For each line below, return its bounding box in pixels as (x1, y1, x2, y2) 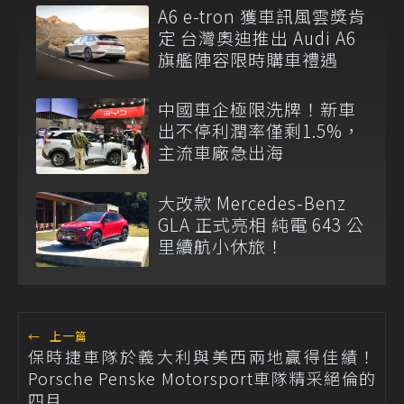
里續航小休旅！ (158, 233, 284, 258)
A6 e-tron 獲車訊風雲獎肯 (158, 4, 366, 28)
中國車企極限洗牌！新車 (158, 96, 356, 122)
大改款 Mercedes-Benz (158, 189, 346, 215)
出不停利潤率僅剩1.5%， (158, 118, 361, 143)
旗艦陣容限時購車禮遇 (158, 47, 338, 71)
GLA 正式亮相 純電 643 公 (158, 211, 364, 236)
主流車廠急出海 (158, 140, 284, 165)
